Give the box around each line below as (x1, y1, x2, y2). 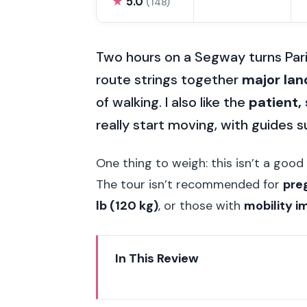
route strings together (96, 71, 242, 89)
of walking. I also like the (96, 93, 249, 112)
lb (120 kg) (96, 197, 158, 214)
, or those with (158, 197, 244, 214)
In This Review (115, 250, 199, 267)
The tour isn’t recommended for (96, 176, 283, 193)
